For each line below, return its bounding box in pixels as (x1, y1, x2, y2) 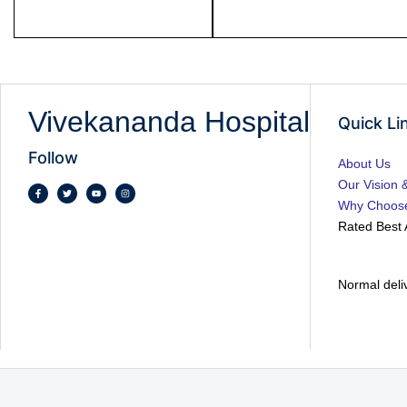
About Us (338, 156, 392, 172)
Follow (28, 148, 78, 168)
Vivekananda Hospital (28, 105, 310, 139)
